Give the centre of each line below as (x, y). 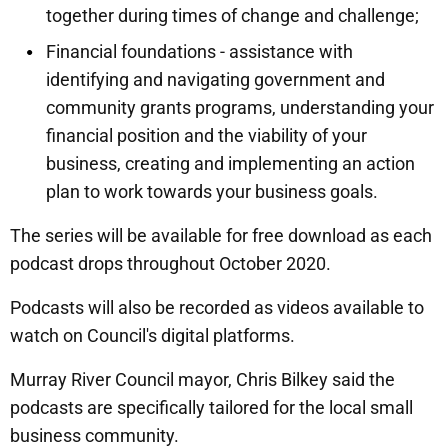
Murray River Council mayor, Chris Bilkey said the (202, 380)
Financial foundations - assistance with (199, 52)
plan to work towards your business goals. (212, 192)
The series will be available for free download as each (221, 236)
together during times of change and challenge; (232, 16)
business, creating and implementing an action (230, 164)
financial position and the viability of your (206, 136)
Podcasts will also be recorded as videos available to (217, 308)
